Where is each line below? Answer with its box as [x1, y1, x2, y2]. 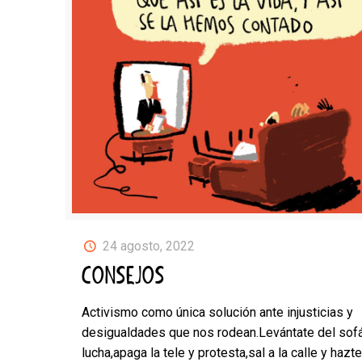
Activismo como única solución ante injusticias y [81, 305, 353, 321]
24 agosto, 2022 [102, 238, 195, 255]
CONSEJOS [81, 260, 165, 293]
